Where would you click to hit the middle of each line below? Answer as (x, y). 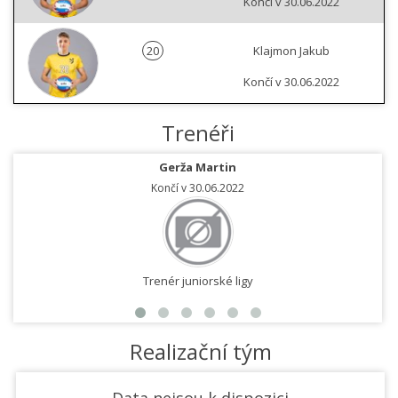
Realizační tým (200, 352)
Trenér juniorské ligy (198, 281)
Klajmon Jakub (291, 51)
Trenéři (198, 133)
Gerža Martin (198, 167)
